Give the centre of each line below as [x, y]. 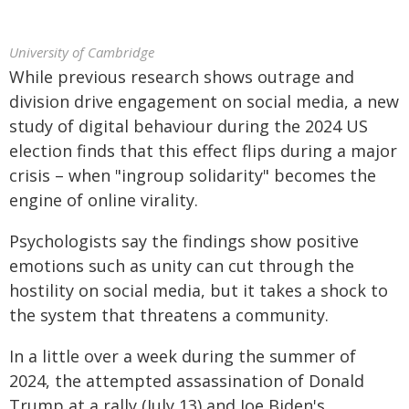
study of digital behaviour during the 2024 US [189, 126]
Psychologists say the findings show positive [184, 241]
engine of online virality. [104, 200]
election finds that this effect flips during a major [203, 151]
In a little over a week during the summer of [183, 356]
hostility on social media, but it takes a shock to [199, 290]
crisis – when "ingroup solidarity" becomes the [193, 175]
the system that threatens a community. [169, 315]
